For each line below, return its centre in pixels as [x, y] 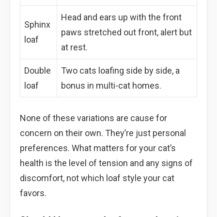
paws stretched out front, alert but [126, 32]
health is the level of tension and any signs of [106, 163]
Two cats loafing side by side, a [120, 70]
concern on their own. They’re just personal [103, 133]
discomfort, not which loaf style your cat [97, 178]
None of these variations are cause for [93, 118]
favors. [33, 193]
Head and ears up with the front [121, 17]
